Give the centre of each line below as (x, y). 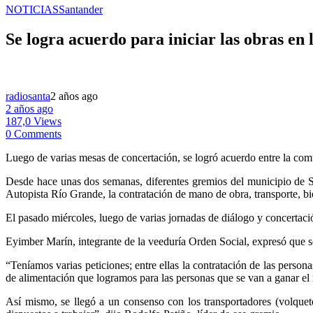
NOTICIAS (32, 9)
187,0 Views (34, 121)
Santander (81, 9)
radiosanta (28, 96)
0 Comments (34, 133)
